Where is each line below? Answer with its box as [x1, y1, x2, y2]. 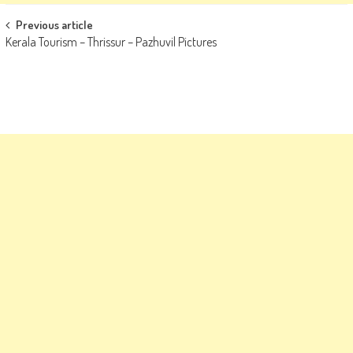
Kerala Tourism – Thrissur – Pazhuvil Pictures [5, 34, 217, 50]
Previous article [15, 17, 93, 32]
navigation [4, 39, 83, 70]
